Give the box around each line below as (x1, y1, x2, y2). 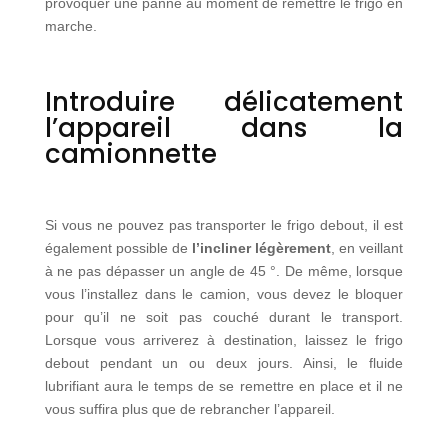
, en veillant (331, 239, 404, 256)
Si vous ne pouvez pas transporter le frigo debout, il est (44, 216, 404, 233)
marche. (44, 17, 97, 34)
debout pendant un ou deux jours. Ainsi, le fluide (44, 354, 404, 371)
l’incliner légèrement (192, 239, 332, 256)
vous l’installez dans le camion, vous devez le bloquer (44, 285, 404, 302)
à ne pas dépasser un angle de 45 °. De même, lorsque (44, 262, 404, 279)
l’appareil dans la (44, 109, 404, 146)
